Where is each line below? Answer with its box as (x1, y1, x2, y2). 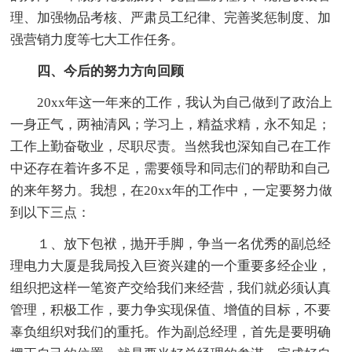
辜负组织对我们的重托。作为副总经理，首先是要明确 (10, 324, 332, 340)
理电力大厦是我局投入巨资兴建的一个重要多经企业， (10, 258, 332, 274)
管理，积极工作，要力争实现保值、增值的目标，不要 (10, 302, 332, 318)
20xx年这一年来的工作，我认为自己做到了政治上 (37, 95, 333, 111)
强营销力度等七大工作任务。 (10, 32, 185, 48)
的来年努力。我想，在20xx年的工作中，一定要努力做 (10, 183, 333, 199)
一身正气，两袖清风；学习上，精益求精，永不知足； (10, 117, 332, 133)
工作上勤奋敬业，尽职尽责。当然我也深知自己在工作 (10, 139, 332, 155)
